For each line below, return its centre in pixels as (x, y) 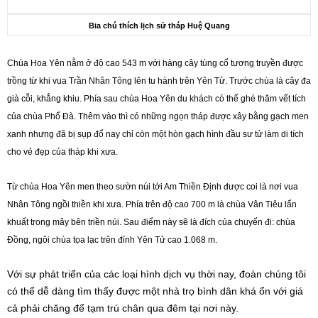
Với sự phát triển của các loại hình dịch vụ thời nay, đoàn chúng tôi (157, 274)
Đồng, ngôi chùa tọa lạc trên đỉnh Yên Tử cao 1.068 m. (112, 240)
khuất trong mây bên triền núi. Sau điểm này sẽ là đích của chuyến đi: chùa (151, 222)
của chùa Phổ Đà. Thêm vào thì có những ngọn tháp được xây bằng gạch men (158, 116)
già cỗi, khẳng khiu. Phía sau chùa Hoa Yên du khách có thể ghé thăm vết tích (157, 99)
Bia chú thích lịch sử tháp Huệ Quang (159, 26)
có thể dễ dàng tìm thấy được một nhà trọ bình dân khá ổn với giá (155, 291)
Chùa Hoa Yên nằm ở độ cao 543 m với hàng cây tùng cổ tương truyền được (155, 63)
